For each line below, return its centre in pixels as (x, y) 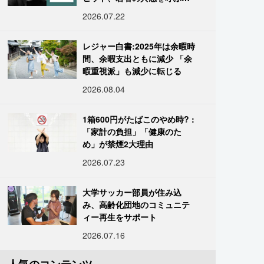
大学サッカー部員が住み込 (132, 192)
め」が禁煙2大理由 (118, 144)
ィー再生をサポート (120, 217)
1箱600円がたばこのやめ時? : (139, 119)
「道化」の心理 (112, 10)
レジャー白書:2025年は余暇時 (139, 46)
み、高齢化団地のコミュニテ (136, 204)
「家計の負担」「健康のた (132, 131)
